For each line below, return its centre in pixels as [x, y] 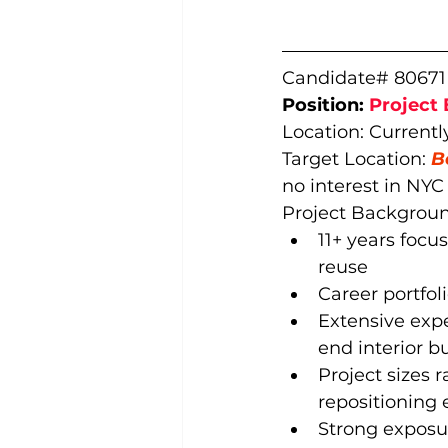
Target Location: [356, 159]
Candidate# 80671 [364, 78]
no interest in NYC [363, 186]
